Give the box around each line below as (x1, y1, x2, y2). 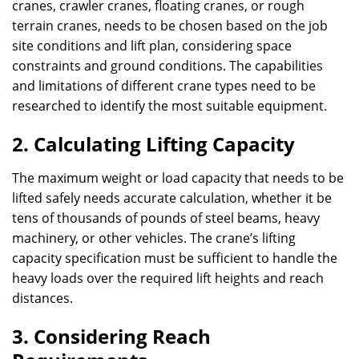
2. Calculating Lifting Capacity (12, 131, 295, 157)
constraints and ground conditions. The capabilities (12, 57, 323, 75)
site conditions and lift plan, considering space (12, 37, 292, 54)
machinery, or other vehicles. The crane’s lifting (12, 229, 296, 247)
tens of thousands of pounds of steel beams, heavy (12, 209, 320, 227)
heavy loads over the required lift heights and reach (12, 269, 324, 287)
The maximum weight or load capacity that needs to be (12, 169, 344, 187)
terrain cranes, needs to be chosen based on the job (12, 17, 328, 34)
